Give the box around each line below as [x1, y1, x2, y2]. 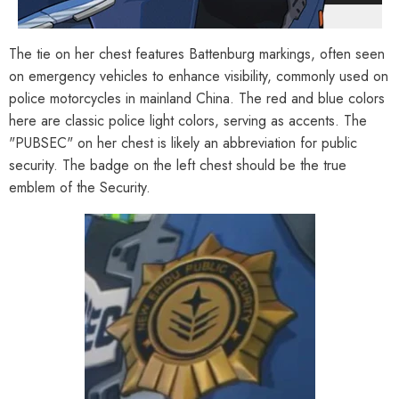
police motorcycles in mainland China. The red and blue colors [9, 87, 385, 109]
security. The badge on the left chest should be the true [9, 154, 346, 175]
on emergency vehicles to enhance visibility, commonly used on [9, 65, 388, 86]
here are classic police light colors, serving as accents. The [9, 110, 367, 131]
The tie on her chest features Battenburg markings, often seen [9, 43, 385, 64]
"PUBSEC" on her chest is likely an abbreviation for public [9, 132, 357, 153]
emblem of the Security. [9, 176, 151, 198]
